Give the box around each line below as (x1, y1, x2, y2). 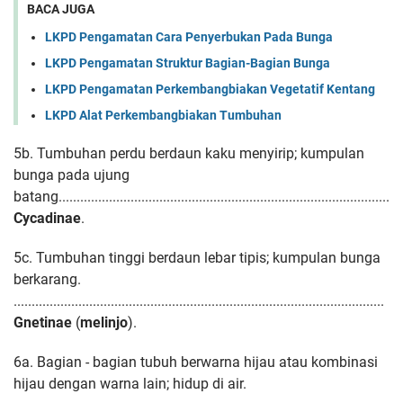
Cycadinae (13, 209, 81, 227)
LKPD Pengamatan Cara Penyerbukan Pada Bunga (45, 29, 333, 44)
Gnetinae (13, 313, 76, 331)
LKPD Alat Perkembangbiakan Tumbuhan (45, 107, 282, 122)
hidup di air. (173, 374, 246, 392)
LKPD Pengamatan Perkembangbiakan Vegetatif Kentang (45, 81, 375, 96)
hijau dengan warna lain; (13, 374, 173, 392)
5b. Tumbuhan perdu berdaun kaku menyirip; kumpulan (13, 144, 364, 162)
